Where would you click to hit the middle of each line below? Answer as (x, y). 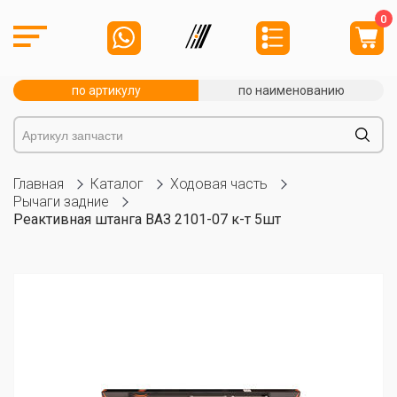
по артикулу (106, 90)
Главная (39, 184)
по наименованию (291, 90)
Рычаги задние (61, 202)
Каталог (117, 184)
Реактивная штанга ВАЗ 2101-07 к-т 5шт (147, 219)
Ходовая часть (219, 184)
